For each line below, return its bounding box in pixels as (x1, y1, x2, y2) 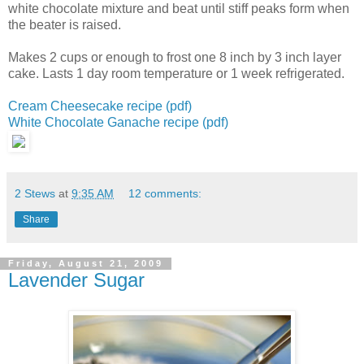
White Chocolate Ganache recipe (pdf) (8, 115, 228, 129)
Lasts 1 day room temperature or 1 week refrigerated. (42, 66, 344, 80)
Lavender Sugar (8, 268, 145, 291)
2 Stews (15, 186, 55, 200)
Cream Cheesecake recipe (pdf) (8, 98, 192, 113)
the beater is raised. (8, 17, 121, 32)
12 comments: (128, 186, 202, 200)
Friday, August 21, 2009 (8, 258, 163, 269)
